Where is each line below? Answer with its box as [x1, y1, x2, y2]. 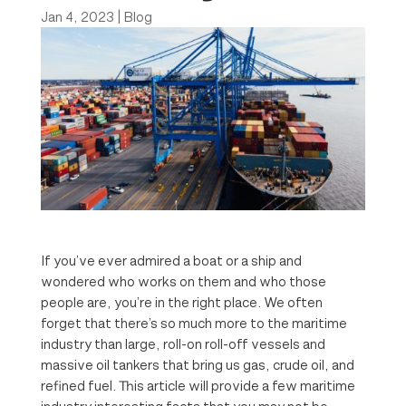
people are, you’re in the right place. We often [40, 294, 323, 310]
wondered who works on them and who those [40, 273, 326, 289]
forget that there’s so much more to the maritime [40, 314, 347, 331]
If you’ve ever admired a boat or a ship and [40, 252, 302, 268]
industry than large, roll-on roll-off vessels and [40, 335, 325, 352]
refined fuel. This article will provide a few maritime [40, 377, 355, 393]
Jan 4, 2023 [40, 9, 114, 24]
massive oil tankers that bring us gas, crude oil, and [40, 356, 354, 372]
